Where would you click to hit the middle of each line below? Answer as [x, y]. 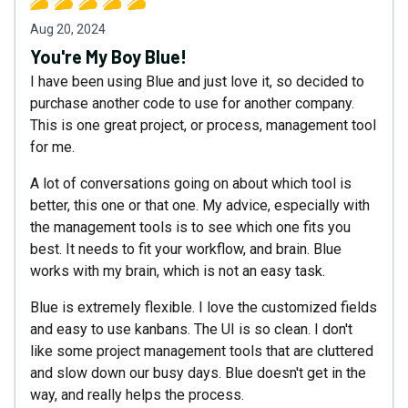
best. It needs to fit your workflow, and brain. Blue [186, 249]
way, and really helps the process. [137, 394]
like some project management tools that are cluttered [202, 351]
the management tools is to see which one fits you [190, 227]
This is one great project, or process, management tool [203, 125]
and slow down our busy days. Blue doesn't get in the [198, 372]
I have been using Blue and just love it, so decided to [197, 81]
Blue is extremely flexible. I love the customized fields [204, 307]
